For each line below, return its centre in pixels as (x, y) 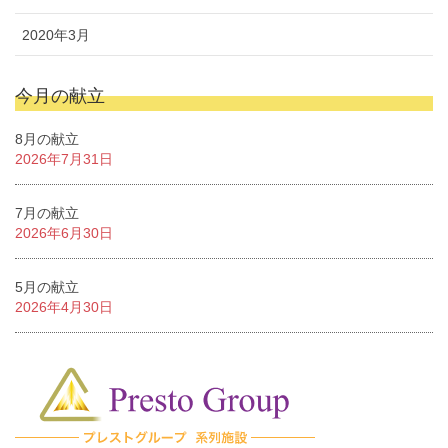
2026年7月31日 (64, 158)
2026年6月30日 (64, 232)
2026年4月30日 (64, 306)
